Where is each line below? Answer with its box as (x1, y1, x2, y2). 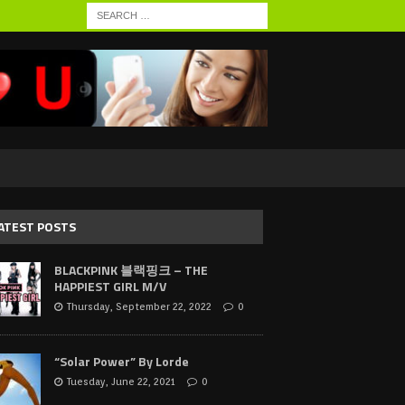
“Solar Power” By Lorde (53, 352, 189, 371)
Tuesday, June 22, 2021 (66, 375, 175, 388)
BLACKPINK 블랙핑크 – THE (53, 260, 208, 279)
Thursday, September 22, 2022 (66, 300, 212, 313)
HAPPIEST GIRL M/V (53, 277, 166, 296)
